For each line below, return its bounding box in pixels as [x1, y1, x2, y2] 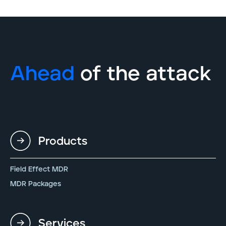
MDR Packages [10, 180, 61, 188]
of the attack [75, 64, 211, 84]
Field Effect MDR [10, 165, 68, 173]
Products [38, 135, 87, 147]
